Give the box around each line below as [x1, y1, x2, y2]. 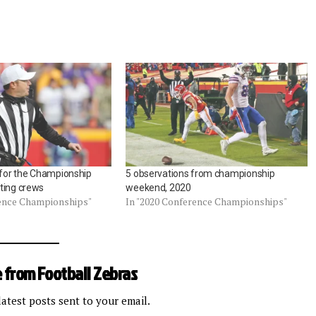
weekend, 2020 [126, 182, 191, 194]
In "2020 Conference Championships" [126, 195, 288, 209]
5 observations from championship [126, 168, 275, 180]
